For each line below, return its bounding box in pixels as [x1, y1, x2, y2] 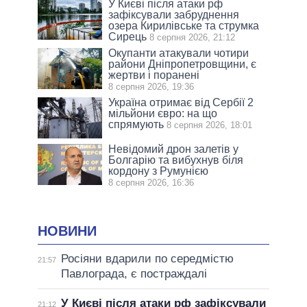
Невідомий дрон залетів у [108, 143, 239, 155]
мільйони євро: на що [108, 107, 218, 119]
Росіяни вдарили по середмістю [60, 252, 234, 266]
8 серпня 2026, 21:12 [149, 32, 236, 42]
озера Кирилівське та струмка [108, 19, 260, 32]
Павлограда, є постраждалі [60, 267, 207, 281]
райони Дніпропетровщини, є [108, 58, 257, 70]
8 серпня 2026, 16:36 [108, 177, 195, 188]
